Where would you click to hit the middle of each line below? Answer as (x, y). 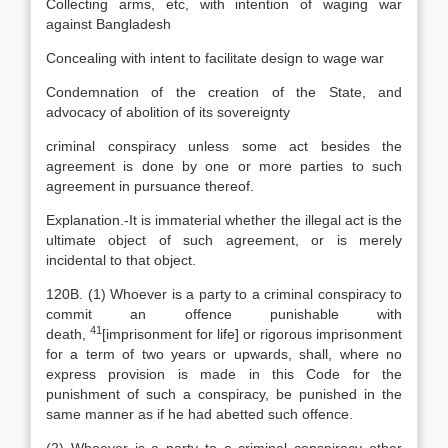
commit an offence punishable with (224, 314)
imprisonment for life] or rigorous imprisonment (254, 334)
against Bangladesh (108, 24)
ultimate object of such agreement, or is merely (224, 240)
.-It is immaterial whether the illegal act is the (261, 220)
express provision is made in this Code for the (224, 374)
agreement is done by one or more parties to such (224, 166)
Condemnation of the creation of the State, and (224, 92)
